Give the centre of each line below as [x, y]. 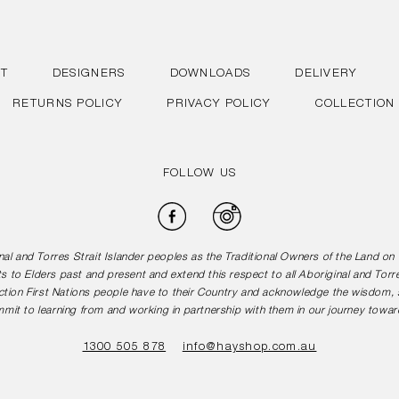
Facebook [214, 209]
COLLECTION [355, 104]
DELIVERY [326, 74]
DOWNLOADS [210, 74]
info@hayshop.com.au [249, 347]
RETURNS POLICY [68, 104]
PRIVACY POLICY [219, 104]
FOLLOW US [199, 174]
